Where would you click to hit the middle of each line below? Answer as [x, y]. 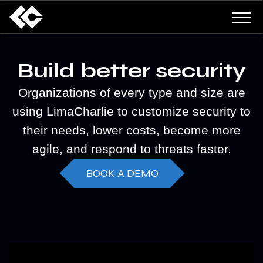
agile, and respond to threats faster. [131, 149]
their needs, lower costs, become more [131, 130]
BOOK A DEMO [122, 173]
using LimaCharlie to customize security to [131, 111]
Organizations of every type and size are [131, 92]
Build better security [131, 71]
